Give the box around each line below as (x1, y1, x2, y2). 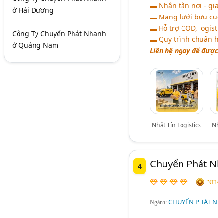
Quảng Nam (18, 40, 58, 50)
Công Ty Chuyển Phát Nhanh (12, 29, 106, 38)
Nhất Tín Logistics (152, 120, 201, 129)
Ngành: (149, 199, 168, 206)
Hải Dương (18, 5, 54, 15)
